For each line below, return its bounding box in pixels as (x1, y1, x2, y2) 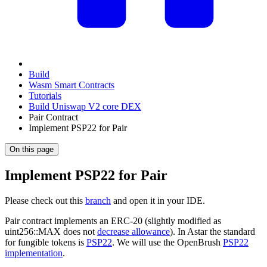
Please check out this (5, 195, 85, 206)
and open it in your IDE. (111, 195, 205, 206)
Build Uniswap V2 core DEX (29, 101, 141, 111)
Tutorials (29, 91, 61, 101)
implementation (5, 247, 63, 258)
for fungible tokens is (5, 237, 86, 247)
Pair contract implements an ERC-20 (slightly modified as (5, 215, 221, 226)
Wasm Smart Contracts (29, 80, 114, 90)
